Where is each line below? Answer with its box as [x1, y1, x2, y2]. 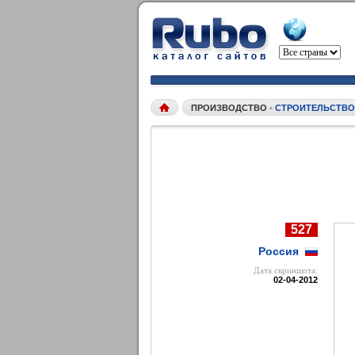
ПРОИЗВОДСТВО [191, 103, 269, 113]
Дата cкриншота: [254, 265, 318, 275]
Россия [258, 245, 299, 258]
